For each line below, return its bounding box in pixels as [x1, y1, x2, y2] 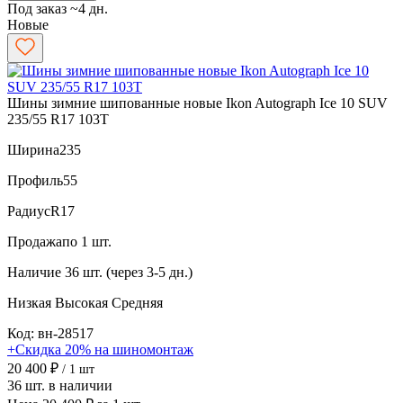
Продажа [7, 233, 62, 249]
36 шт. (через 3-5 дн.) [65, 264, 193, 280]
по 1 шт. [62, 233, 112, 249]
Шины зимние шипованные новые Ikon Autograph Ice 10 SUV [7, 94, 388, 111]
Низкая [7, 294, 55, 310]
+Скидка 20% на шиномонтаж [7, 341, 193, 357]
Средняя [112, 294, 163, 310]
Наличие [7, 264, 61, 280]
